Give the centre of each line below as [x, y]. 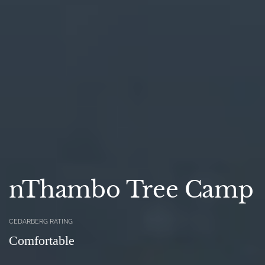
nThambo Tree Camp [131, 190]
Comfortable [42, 241]
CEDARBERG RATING [41, 222]
